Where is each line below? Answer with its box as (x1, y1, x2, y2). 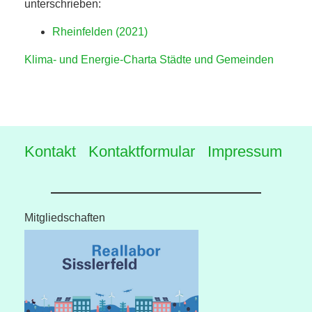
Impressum (208, 143, 282, 161)
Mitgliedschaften (24, 212, 105, 224)
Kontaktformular (88, 143, 195, 161)
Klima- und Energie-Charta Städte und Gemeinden (24, 54, 274, 65)
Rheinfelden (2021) (52, 26, 148, 38)
